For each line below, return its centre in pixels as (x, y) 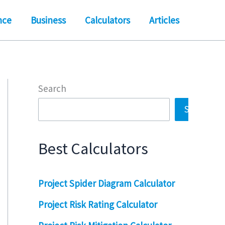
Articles (164, 20)
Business (48, 20)
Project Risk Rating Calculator (98, 205)
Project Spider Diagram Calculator (106, 183)
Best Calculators (93, 149)
